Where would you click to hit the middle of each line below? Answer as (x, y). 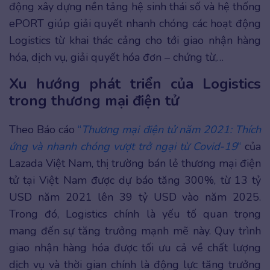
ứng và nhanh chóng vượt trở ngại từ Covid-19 (123, 147)
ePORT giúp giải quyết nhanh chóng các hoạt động (135, 24)
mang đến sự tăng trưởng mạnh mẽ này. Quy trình (135, 231)
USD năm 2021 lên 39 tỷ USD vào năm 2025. (135, 197)
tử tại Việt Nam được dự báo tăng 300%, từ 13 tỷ (135, 181)
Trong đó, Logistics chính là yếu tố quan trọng (135, 214)
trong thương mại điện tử (94, 101)
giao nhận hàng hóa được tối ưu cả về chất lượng (135, 248)
